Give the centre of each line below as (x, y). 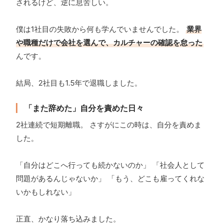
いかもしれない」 (46, 192)
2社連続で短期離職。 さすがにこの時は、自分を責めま (109, 125)
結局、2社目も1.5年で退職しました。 (79, 83)
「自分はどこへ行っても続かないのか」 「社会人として (110, 165)
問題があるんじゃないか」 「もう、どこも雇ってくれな (110, 179)
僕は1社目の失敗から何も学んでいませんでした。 (101, 29)
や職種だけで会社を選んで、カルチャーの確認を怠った (109, 43)
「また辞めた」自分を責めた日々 (84, 108)
